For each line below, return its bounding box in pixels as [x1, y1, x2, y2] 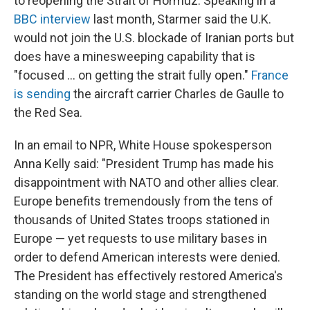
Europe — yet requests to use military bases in [14, 231, 267, 246]
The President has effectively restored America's [14, 268, 283, 284]
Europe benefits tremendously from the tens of [14, 194, 273, 209]
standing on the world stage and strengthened [14, 287, 266, 302]
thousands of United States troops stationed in [14, 212, 270, 228]
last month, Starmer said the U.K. [91, 12, 271, 27]
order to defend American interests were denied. [14, 250, 280, 265]
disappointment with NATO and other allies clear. [14, 175, 279, 190]
